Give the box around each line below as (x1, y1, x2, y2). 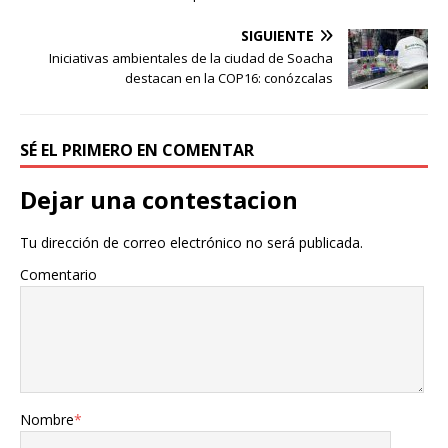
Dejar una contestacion (20, 183, 298, 217)
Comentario (20, 265, 97, 285)
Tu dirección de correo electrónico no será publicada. (20, 233, 363, 253)
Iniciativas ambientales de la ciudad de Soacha (49, 49, 333, 68)
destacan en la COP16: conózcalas (125, 69, 333, 88)
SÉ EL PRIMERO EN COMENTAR (20, 139, 254, 162)
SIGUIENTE (241, 26, 314, 46)
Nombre (20, 410, 74, 430)
